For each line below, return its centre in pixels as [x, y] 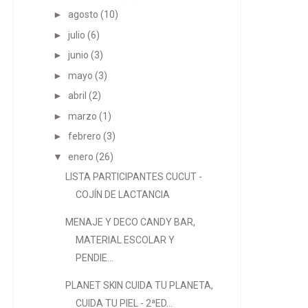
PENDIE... [94, 258]
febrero [84, 136]
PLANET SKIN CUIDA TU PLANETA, [139, 285]
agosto [83, 14]
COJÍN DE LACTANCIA [122, 195]
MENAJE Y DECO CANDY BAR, [130, 222]
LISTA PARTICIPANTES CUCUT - [133, 177]
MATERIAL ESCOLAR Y [125, 240]
